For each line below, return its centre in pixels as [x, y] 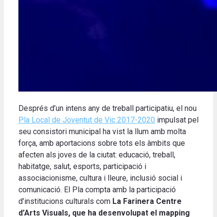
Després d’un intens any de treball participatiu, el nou [108, 108]
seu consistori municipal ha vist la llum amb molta [102, 131]
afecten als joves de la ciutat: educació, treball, [97, 155]
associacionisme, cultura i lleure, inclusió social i [100, 178]
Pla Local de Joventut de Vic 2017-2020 [87, 120]
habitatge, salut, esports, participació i [82, 166]
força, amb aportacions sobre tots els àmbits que [102, 143]
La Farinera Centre [147, 201]
